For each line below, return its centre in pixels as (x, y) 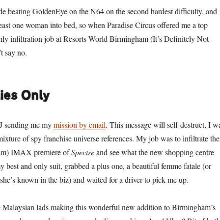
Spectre (82, 152)
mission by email (79, 124)
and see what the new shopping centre (154, 152)
